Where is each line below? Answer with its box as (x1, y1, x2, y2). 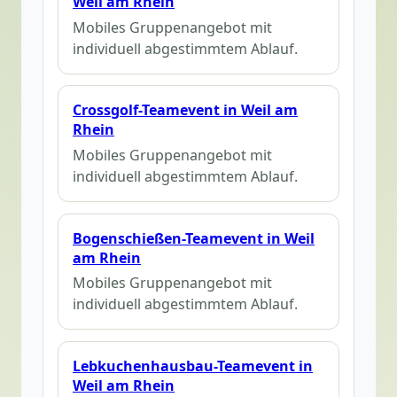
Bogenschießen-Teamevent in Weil (73, 228, 315, 248)
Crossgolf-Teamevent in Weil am (73, 100, 298, 121)
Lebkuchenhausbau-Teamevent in (73, 356, 313, 377)
